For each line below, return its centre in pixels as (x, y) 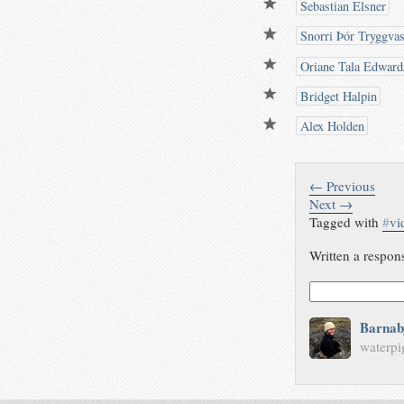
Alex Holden (331, 126)
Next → (331, 203)
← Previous (343, 185)
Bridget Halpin (337, 96)
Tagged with (346, 221)
